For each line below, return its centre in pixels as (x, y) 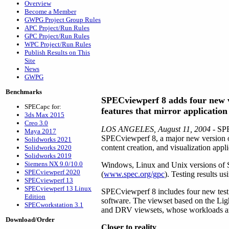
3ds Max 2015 (44, 115)
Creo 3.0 (36, 123)
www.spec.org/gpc (134, 174)
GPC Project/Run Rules (57, 36)
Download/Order (30, 220)
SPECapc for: (43, 107)
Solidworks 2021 (48, 139)
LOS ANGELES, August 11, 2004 (156, 129)
